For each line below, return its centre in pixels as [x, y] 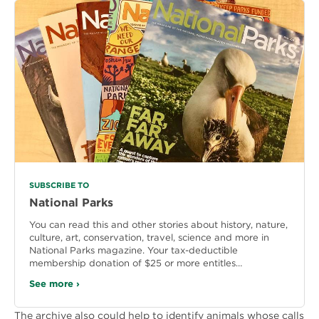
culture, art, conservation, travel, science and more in [149, 237]
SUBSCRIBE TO [59, 185]
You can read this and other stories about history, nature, [158, 224]
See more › [54, 283]
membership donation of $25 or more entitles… [136, 262]
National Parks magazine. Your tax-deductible [134, 250]
